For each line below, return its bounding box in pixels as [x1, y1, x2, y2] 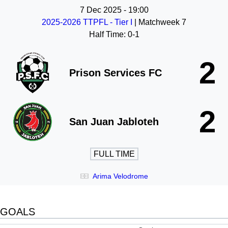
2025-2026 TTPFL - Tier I [42, 18, 134, 26]
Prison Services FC [69, 67, 162, 78]
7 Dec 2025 [79, 6, 122, 14]
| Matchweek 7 [134, 18, 186, 26]
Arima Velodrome [92, 172, 148, 180]
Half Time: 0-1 [89, 30, 139, 39]
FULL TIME [93, 150, 135, 158]
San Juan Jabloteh [69, 116, 159, 127]
